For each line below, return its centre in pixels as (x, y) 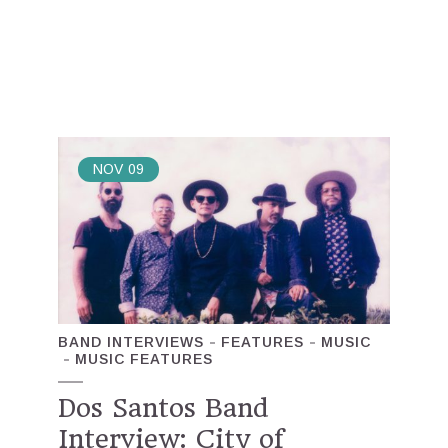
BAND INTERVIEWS (131, 342)
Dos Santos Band (163, 408)
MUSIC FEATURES (144, 359)
